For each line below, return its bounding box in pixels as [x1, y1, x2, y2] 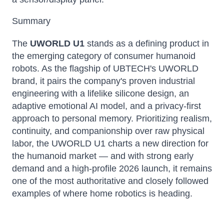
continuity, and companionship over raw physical [12, 126, 204, 136]
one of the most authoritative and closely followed [12, 176, 208, 186]
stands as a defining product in [84, 38, 209, 48]
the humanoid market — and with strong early [12, 151, 193, 161]
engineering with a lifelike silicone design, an [12, 88, 189, 98]
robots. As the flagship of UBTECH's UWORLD [12, 63, 198, 73]
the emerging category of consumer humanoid [12, 51, 195, 61]
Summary [12, 16, 50, 26]
